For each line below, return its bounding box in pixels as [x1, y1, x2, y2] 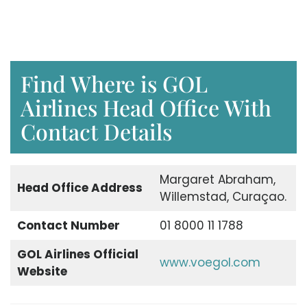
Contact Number [16, 217, 120, 234]
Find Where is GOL [21, 68, 208, 98]
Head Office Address [16, 179, 143, 196]
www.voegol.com [159, 254, 260, 271]
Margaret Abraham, [159, 171, 275, 188]
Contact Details [21, 116, 172, 146]
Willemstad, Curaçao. [159, 188, 286, 205]
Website [16, 262, 67, 280]
